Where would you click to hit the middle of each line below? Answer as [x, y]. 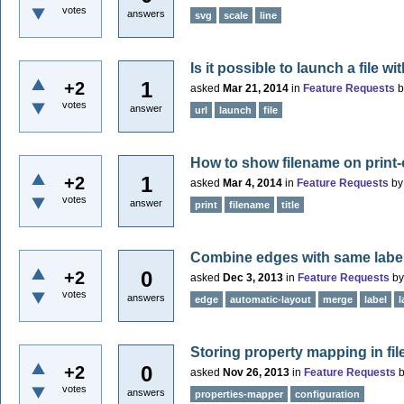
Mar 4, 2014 [252, 183]
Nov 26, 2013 [256, 372]
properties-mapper [239, 394]
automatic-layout [271, 299]
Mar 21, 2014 [256, 88]
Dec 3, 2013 [253, 278]
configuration [327, 394]
